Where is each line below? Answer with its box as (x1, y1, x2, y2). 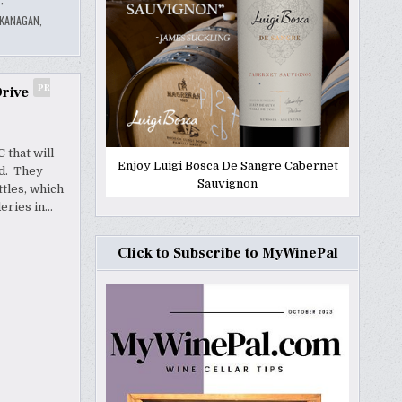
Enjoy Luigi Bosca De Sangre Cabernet (117, 159, 338, 173)
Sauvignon (197, 177, 258, 191)
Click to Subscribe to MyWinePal (117, 244, 338, 263)
